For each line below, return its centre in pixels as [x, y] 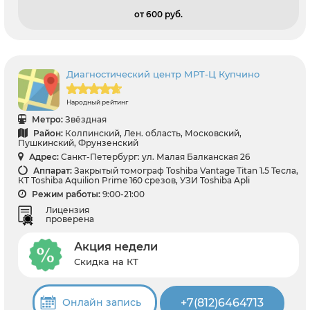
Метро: [46, 119]
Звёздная [86, 119]
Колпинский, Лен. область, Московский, [153, 133]
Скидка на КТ [106, 262]
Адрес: [43, 156]
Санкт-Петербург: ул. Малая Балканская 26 [155, 156]
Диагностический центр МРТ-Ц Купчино [163, 74]
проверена [70, 219]
